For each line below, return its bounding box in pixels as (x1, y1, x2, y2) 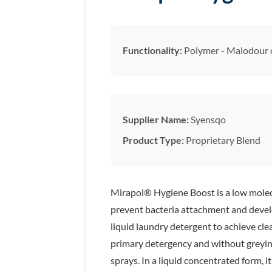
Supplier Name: (123, 114, 189, 126)
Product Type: (123, 134, 184, 146)
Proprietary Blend (184, 134, 260, 146)
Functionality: (123, 44, 182, 56)
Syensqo (189, 114, 226, 126)
